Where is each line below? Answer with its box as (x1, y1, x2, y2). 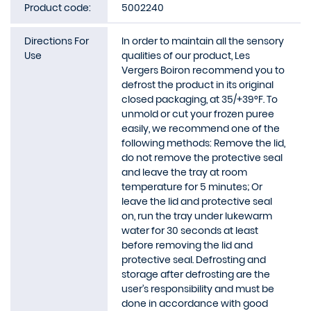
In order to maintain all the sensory (121, 34, 284, 48)
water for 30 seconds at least (121, 224, 258, 237)
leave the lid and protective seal (121, 194, 272, 208)
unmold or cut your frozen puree (121, 107, 274, 121)
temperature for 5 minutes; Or (121, 180, 262, 194)
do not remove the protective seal (121, 151, 283, 165)
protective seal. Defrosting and (121, 253, 266, 267)
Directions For (24, 34, 89, 48)
